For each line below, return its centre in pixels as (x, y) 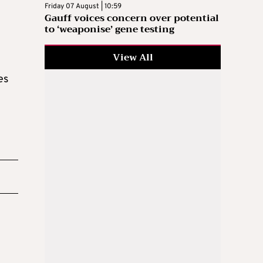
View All (133, 57)
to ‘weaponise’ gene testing (109, 29)
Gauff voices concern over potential (132, 18)
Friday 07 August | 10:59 (83, 6)
